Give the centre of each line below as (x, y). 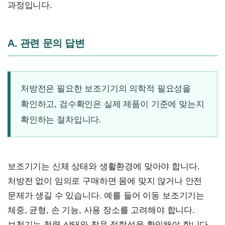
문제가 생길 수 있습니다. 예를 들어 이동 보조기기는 (106, 196)
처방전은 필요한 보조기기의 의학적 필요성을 (106, 89)
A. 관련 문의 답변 (46, 43)
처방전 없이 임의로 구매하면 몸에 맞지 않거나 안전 (105, 181)
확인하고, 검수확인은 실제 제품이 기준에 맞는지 (113, 104)
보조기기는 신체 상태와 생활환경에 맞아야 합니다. (104, 167)
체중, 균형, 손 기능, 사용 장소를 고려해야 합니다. (101, 210)
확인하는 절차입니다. (61, 120)
